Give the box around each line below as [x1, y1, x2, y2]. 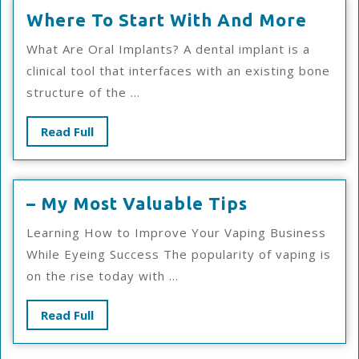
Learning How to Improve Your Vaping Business [26, 224, 326, 240]
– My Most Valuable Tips [26, 193, 248, 213]
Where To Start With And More [26, 10, 307, 30]
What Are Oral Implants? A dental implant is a [26, 41, 310, 57]
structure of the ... [26, 84, 140, 100]
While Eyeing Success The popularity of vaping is [26, 246, 331, 262]
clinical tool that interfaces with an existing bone [26, 63, 330, 79]
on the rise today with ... [26, 268, 179, 284]
